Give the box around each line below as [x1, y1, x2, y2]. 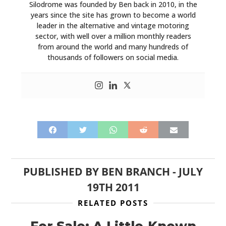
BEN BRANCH [101, 164, 170, 179]
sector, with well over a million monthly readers [35, 31, 191, 41]
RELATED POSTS [78, 198, 148, 208]
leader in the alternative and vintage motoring [37, 21, 189, 31]
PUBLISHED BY [23, 164, 101, 179]
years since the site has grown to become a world [30, 10, 196, 20]
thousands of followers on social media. [47, 52, 179, 63]
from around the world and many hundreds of [38, 42, 188, 52]
